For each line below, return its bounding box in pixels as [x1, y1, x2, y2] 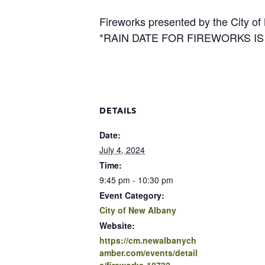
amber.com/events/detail [99, 246, 198, 258]
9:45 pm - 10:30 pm [99, 173, 173, 186]
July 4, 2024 [99, 143, 145, 156]
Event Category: [99, 189, 164, 201]
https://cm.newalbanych [99, 234, 196, 246]
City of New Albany [99, 203, 176, 216]
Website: [99, 219, 135, 231]
